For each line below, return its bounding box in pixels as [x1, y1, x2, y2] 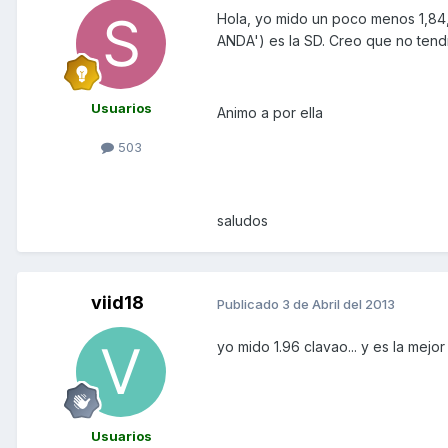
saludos [217, 212, 268, 230]
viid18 [90, 292, 144, 314]
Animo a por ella [217, 104, 323, 122]
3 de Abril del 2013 [282, 295, 395, 312]
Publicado [217, 295, 282, 312]
